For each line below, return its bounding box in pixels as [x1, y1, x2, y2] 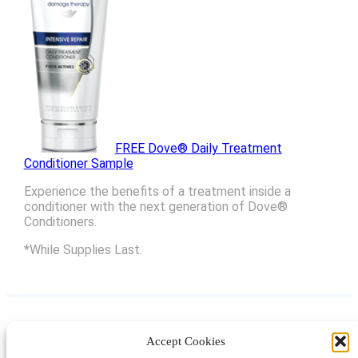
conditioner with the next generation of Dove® [23, 199, 288, 215]
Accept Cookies [145, 334, 225, 348]
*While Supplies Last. [23, 242, 142, 258]
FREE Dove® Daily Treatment [114, 141, 282, 157]
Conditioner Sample [23, 156, 133, 172]
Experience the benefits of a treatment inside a [23, 184, 291, 200]
